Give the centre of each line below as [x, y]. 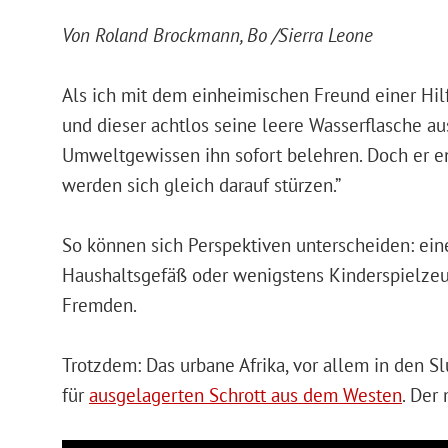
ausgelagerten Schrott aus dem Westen [245, 394]
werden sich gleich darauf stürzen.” [201, 184]
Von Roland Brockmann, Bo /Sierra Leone [217, 34]
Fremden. [99, 304]
